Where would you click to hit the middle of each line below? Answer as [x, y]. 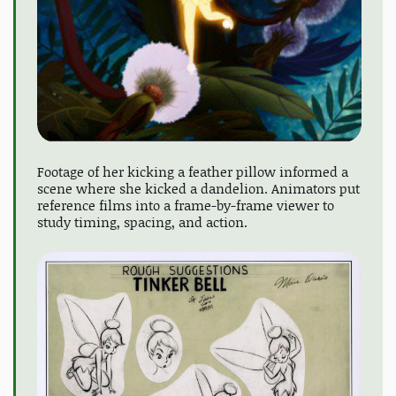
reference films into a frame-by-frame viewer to [186, 205]
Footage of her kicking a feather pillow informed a [193, 171]
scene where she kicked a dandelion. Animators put [198, 188]
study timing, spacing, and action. [142, 222]
